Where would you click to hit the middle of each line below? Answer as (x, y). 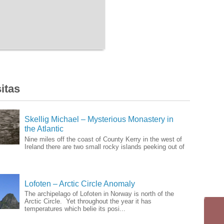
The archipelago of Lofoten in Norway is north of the (99, 193)
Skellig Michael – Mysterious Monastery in (99, 119)
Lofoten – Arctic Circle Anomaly (80, 183)
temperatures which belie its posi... (75, 208)
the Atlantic (44, 129)
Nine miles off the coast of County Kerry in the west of (103, 139)
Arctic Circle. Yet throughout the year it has (88, 201)
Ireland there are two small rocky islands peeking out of (104, 146)
